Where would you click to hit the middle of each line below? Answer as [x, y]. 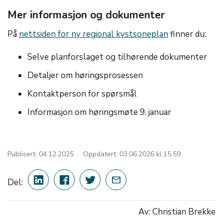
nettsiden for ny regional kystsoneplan [94, 34]
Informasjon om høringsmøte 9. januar [99, 112]
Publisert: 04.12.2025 [41, 154]
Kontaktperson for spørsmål [82, 94]
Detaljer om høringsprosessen [85, 75]
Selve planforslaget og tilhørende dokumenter [117, 57]
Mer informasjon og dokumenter [86, 15]
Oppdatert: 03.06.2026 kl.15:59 [132, 154]
